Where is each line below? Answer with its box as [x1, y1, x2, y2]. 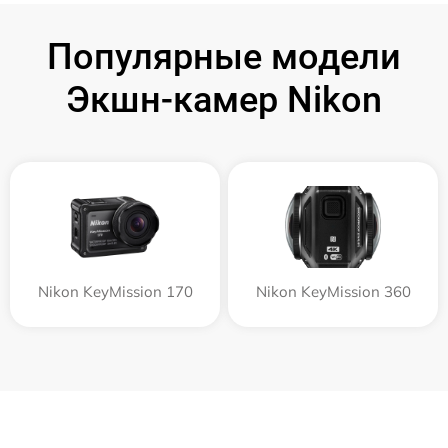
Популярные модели [47, 36, 401, 78]
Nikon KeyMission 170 [37, 282, 193, 301]
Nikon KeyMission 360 [255, 282, 411, 301]
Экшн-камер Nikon [66, 79, 382, 121]
